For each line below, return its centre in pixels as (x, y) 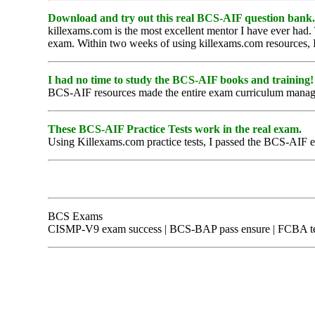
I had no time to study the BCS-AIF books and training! (181, 79)
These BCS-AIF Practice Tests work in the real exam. (175, 129)
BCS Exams (75, 216)
